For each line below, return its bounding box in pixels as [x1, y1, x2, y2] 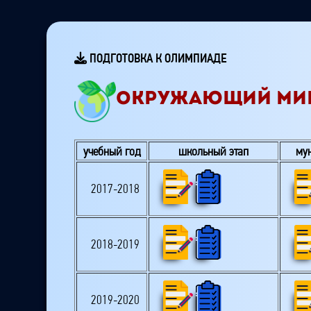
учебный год [83, 144, 141, 159]
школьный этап [178, 144, 249, 159]
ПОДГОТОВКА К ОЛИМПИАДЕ [87, 51, 228, 66]
